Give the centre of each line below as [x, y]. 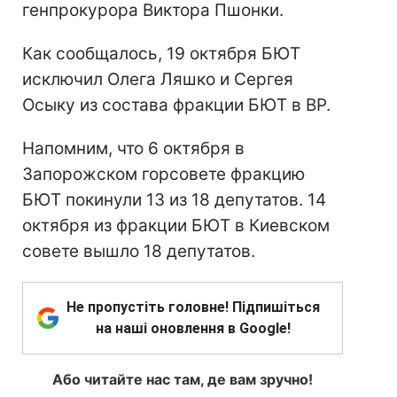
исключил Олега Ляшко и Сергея [158, 79]
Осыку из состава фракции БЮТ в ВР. [176, 105]
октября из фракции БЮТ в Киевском [176, 226]
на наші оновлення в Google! [193, 328]
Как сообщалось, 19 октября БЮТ [161, 54]
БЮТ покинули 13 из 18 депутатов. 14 [174, 200]
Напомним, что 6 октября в [133, 148]
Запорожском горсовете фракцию [163, 174]
